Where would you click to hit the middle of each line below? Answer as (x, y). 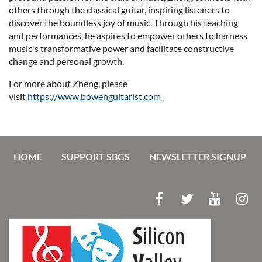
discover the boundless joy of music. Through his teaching (123, 22)
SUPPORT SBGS (96, 156)
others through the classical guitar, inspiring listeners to (119, 9)
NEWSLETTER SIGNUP (198, 156)
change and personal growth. (66, 61)
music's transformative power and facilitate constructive (121, 48)
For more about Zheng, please (68, 83)
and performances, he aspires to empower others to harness (128, 35)
